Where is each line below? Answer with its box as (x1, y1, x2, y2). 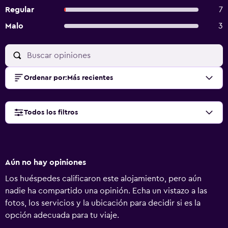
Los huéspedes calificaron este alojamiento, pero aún (5, 175, 202, 183)
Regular (5, 6, 34, 14)
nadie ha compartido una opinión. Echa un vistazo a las (5, 187, 207, 195)
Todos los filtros (24, 109, 78, 116)
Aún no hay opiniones (5, 158, 86, 166)
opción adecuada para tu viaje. (5, 211, 119, 219)
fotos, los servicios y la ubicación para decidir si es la (5, 199, 201, 207)
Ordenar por (24, 74, 65, 81)
